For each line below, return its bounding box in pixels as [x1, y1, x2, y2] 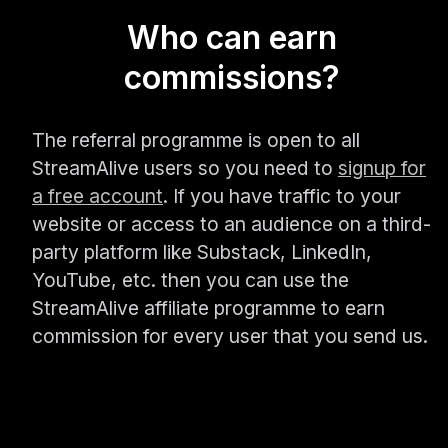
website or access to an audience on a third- [32, 212, 431, 237]
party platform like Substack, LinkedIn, [32, 240, 372, 265]
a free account [32, 184, 163, 209]
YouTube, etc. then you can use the [32, 268, 349, 293]
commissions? [124, 58, 340, 98]
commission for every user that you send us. [32, 324, 428, 349]
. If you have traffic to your [163, 184, 401, 209]
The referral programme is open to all [32, 128, 360, 153]
